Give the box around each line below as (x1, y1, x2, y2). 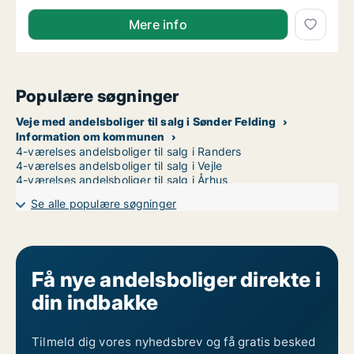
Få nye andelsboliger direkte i (32, 267, 321, 292)
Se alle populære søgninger (31, 197, 177, 211)
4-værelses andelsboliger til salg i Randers (16, 145, 242, 159)
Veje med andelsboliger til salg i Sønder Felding (16, 115, 277, 129)
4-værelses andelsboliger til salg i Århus (16, 173, 228, 187)
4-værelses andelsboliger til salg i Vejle (16, 159, 223, 173)
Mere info (129, 17, 187, 33)
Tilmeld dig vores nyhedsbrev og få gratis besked (32, 334, 316, 350)
